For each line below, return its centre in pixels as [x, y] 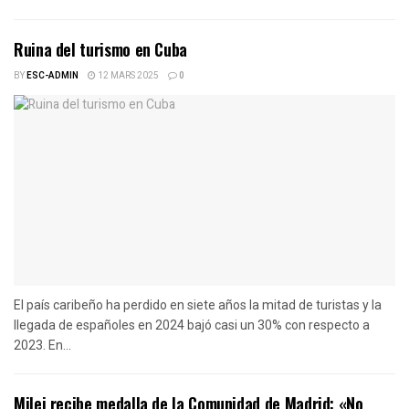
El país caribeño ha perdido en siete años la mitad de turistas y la [198, 304]
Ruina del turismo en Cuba [100, 49]
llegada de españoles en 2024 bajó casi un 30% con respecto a [192, 325]
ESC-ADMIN [52, 75]
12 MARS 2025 [127, 75]
